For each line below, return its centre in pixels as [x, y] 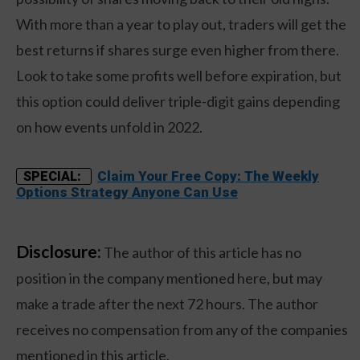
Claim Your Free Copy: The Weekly [208, 176]
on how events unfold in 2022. [109, 127]
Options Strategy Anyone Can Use [127, 192]
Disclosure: [59, 252]
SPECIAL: [54, 177]
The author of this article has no [201, 253]
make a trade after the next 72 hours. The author [167, 304]
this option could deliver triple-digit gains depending [178, 102]
